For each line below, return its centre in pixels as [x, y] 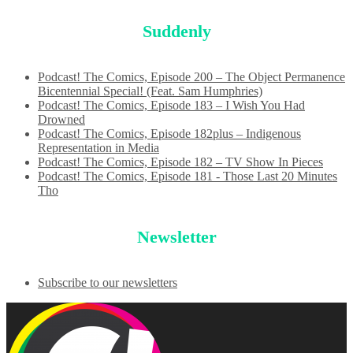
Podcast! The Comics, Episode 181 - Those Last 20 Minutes [188, 176]
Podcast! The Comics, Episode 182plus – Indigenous [169, 134]
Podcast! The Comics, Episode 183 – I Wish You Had [171, 105]
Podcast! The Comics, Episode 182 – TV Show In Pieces [180, 162]
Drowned [61, 119]
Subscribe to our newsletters [108, 282]
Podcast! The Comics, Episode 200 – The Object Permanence [191, 77]
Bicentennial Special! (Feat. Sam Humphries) [150, 91]
